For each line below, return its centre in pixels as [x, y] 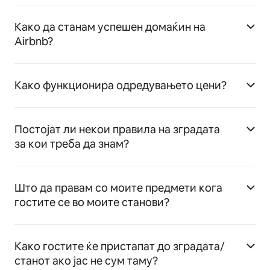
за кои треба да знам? [72, 143]
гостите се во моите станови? [92, 202]
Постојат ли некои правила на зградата [117, 129]
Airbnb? [34, 41]
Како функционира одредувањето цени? [121, 85]
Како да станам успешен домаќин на [110, 27]
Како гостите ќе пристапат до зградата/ [120, 246]
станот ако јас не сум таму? [86, 260]
